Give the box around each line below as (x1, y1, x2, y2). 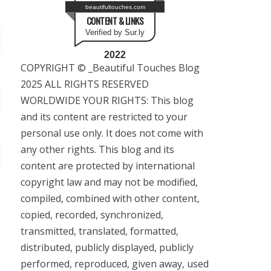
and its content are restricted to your (21, 110, 188, 123)
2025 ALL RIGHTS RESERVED (21, 77, 149, 91)
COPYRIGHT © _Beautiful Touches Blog (21, 61, 200, 74)
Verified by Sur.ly (85, 28, 145, 37)
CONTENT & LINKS (86, 14, 144, 27)
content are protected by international (21, 159, 195, 172)
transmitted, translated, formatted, (21, 224, 178, 238)
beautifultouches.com (85, 3, 145, 10)
